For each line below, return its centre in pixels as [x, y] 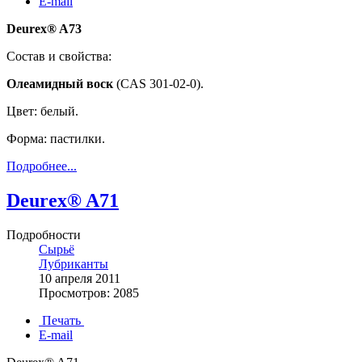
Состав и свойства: [59, 57]
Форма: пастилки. [56, 139]
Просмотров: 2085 [89, 293]
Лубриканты [74, 264]
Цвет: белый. [42, 112]
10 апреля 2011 [80, 279]
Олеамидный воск [60, 84]
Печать [61, 321]
